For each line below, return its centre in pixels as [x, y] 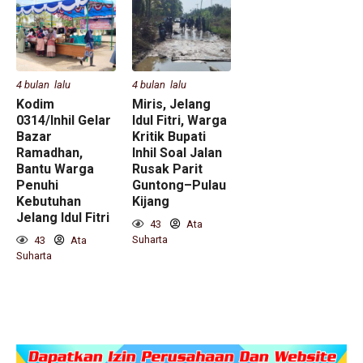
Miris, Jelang [171, 105]
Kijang [150, 202]
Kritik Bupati [169, 137]
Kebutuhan [49, 202]
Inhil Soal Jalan [177, 153]
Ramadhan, [49, 153]
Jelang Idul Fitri [63, 218]
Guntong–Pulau [179, 186]
